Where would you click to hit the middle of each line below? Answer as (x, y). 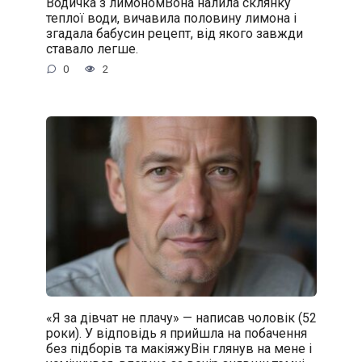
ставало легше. (92, 48)
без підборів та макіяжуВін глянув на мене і (179, 348)
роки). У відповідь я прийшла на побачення (176, 333)
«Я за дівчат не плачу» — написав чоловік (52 (181, 318)
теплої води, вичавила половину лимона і (171, 18)
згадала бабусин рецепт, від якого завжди (174, 33)
